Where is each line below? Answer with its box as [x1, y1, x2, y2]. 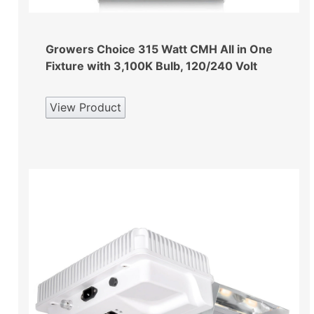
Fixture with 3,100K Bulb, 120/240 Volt [46, 58, 257, 73]
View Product [50, 100, 121, 114]
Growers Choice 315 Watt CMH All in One [46, 41, 273, 56]
